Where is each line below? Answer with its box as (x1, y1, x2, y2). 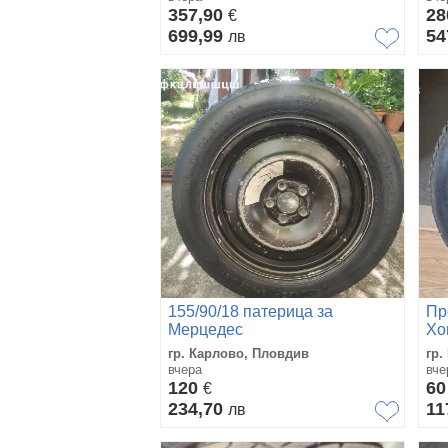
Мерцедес (168, 320, 243, 338)
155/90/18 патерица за (168, 302, 333, 320)
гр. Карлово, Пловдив (168, 345, 309, 361)
